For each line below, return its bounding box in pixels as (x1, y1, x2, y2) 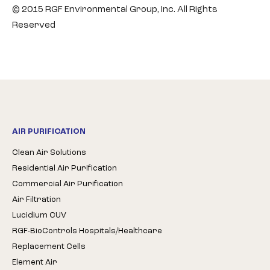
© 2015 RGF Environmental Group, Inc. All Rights (12, 5, 218, 14)
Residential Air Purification (12, 165, 117, 172)
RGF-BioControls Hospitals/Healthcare (12, 227, 162, 235)
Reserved (12, 21, 55, 30)
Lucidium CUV (12, 212, 66, 219)
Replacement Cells (12, 243, 86, 251)
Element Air (12, 259, 57, 266)
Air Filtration (12, 196, 61, 204)
